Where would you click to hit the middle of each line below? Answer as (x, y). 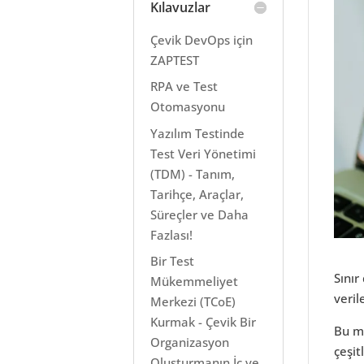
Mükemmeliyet (195, 281)
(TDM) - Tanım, (193, 173)
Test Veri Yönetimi (204, 153)
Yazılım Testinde (198, 133)
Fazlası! (172, 234)
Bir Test (173, 261)
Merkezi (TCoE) (193, 301)
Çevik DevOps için (202, 39)
